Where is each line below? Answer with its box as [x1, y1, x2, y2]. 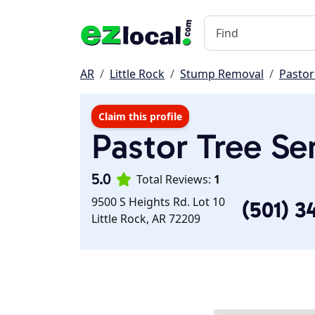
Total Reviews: [136, 172, 214, 187]
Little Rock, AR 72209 [91, 211, 200, 226]
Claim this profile [98, 110, 182, 123]
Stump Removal [180, 66, 264, 82]
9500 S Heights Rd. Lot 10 [91, 194, 225, 210]
